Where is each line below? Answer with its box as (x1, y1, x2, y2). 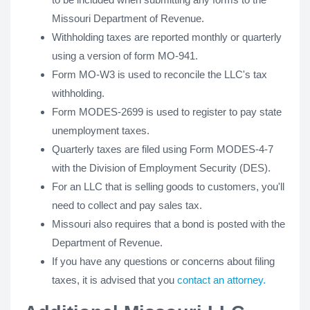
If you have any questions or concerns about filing (52, 255, 275, 267)
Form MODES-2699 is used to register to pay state (52, 106, 282, 118)
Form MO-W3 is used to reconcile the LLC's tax (52, 69, 267, 80)
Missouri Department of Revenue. (52, 12, 204, 24)
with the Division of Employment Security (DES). (52, 162, 271, 174)
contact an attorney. (177, 274, 268, 286)
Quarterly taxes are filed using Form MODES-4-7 (52, 143, 273, 155)
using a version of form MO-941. (52, 50, 198, 62)
